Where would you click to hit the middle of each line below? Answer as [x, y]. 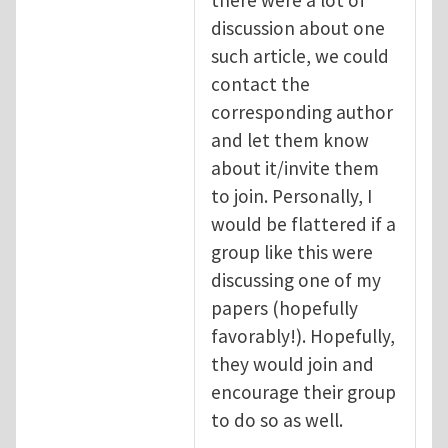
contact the [260, 83]
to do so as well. [277, 419]
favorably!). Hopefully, [303, 335]
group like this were [292, 251]
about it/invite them [295, 167]
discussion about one [298, 27]
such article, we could [300, 55]
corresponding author [302, 111]
